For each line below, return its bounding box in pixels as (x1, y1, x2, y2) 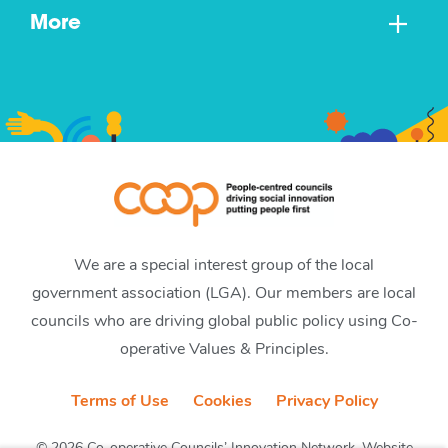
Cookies (192, 393, 252, 410)
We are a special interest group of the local (74, 257, 374, 274)
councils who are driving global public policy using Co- (30, 313, 418, 330)
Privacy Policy (275, 393, 378, 410)
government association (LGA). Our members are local (32, 285, 416, 302)
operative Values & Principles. (119, 341, 329, 358)
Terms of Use (70, 393, 169, 410)
